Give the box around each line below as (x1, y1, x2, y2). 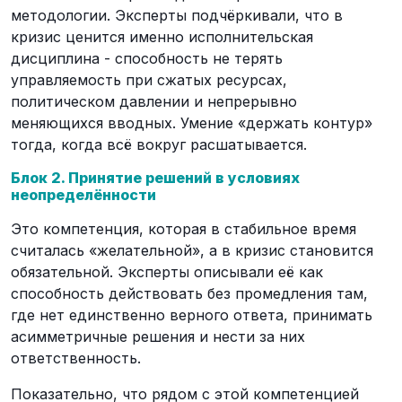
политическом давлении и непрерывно (11, 92, 297, 110)
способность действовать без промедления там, (11, 284, 368, 302)
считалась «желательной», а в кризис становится (11, 241, 373, 259)
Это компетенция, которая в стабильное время (11, 220, 356, 238)
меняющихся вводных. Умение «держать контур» (11, 114, 372, 132)
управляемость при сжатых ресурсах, (11, 71, 287, 89)
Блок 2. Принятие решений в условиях (11, 169, 300, 187)
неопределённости (11, 186, 156, 204)
